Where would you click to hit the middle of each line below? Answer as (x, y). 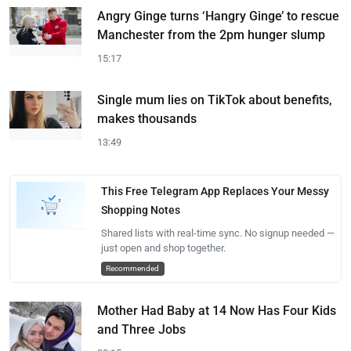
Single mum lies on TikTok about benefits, (215, 100)
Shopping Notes (140, 210)
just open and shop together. (163, 248)
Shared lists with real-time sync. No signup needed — (217, 233)
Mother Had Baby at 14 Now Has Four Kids (217, 311)
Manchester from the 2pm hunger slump (211, 35)
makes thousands (147, 119)
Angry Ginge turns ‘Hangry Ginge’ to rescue (218, 16)
